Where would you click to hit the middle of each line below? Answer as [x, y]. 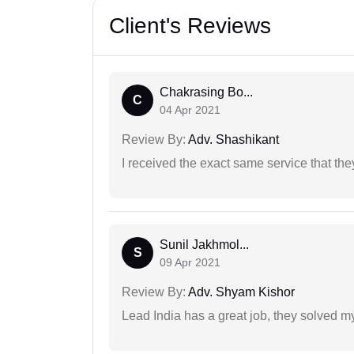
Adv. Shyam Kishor [240, 292]
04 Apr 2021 [190, 110]
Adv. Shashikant [232, 140]
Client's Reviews [190, 26]
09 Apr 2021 [190, 263]
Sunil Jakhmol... [204, 245]
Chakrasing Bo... [206, 92]
